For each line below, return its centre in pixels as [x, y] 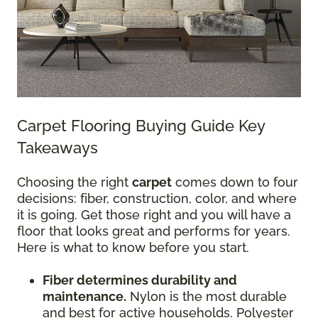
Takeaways [57, 147]
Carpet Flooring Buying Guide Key [141, 125]
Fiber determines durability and [140, 280]
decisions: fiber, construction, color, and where [157, 198]
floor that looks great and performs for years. [154, 231]
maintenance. [84, 296]
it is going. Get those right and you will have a [154, 214]
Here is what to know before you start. [133, 247]
